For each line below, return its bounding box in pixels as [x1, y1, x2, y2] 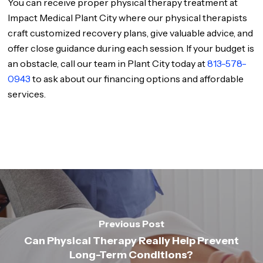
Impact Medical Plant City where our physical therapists [8, 12, 248, 23]
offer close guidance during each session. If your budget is [8, 42, 255, 54]
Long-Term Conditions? [69, 248, 194, 261]
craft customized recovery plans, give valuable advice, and [8, 27, 254, 39]
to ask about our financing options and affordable [31, 73, 244, 85]
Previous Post [98, 217, 164, 230]
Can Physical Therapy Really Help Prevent [23, 234, 239, 247]
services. [8, 88, 46, 100]
